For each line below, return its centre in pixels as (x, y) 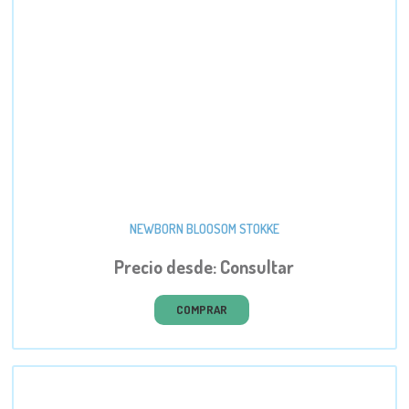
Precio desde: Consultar (204, 267)
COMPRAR (202, 310)
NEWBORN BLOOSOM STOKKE (204, 228)
